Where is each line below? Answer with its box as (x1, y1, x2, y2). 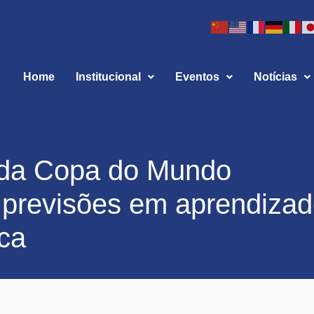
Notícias (253, 71, 297, 83)
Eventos (175, 71, 219, 83)
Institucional (75, 71, 141, 83)
